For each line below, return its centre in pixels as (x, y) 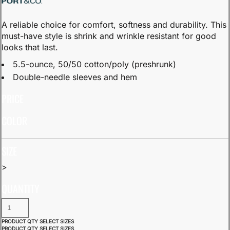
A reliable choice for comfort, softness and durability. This (114, 25)
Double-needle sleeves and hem (75, 77)
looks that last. (30, 47)
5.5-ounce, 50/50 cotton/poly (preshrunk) (94, 64)
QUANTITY (21, 188)
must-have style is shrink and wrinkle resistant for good (109, 36)
